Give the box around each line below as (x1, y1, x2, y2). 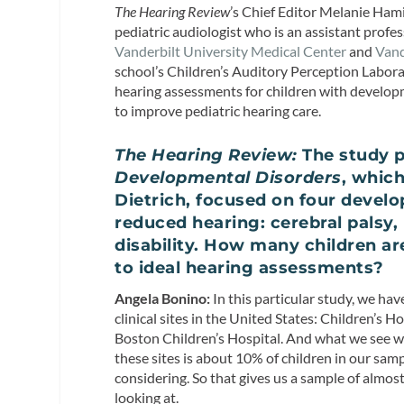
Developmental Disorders (115, 167, 342, 188)
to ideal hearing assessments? (115, 257, 384, 278)
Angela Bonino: (115, 289, 214, 307)
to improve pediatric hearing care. (115, 102, 322, 120)
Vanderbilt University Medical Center (115, 42, 347, 60)
